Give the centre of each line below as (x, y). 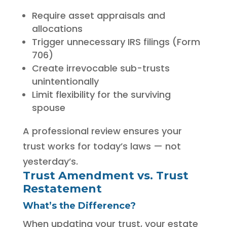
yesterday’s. (50, 161)
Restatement (62, 188)
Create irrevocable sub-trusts (101, 68)
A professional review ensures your (102, 131)
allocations (57, 28)
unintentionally (65, 81)
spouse (48, 107)
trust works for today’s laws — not (102, 146)
